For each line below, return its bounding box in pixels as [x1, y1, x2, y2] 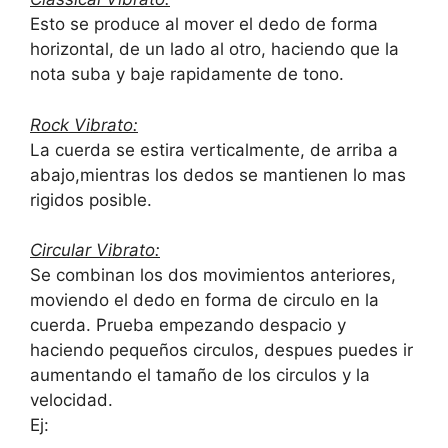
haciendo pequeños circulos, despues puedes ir [30, 340, 413, 361]
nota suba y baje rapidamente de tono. [30, 64, 344, 85]
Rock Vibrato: [30, 114, 138, 135]
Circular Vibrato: [30, 240, 160, 261]
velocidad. [30, 390, 113, 411]
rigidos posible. [30, 189, 152, 210]
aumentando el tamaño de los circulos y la [30, 365, 370, 386]
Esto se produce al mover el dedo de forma [30, 14, 378, 35]
